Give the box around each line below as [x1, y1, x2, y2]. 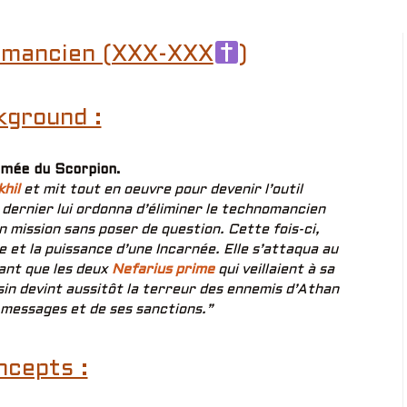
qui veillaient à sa [213, 263, 334, 276]
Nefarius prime [111, 263, 214, 276]
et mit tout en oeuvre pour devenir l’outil [23, 184, 303, 196]
